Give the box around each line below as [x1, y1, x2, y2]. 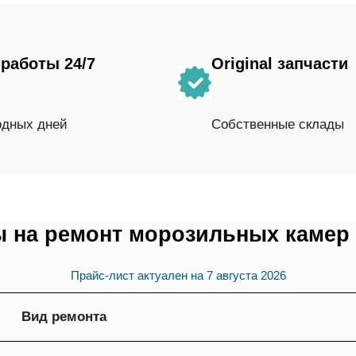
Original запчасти [211, 55, 348, 73]
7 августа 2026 [206, 269, 286, 283]
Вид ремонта [21, 309, 106, 325]
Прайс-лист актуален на [70, 269, 207, 283]
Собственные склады [211, 116, 344, 132]
